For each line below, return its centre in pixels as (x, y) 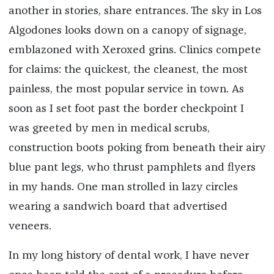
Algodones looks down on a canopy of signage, (127, 30)
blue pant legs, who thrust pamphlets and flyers (132, 167)
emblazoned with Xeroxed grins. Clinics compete (135, 50)
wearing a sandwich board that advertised (118, 206)
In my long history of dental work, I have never (128, 255)
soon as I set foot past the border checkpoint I (126, 109)
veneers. (31, 226)
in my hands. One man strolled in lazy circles (123, 187)
